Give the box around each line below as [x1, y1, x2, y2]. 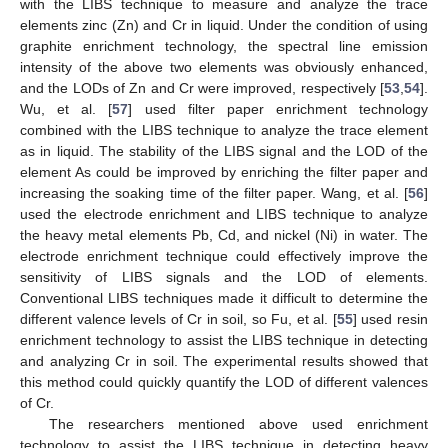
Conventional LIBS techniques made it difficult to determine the [20, 290, 428, 307]
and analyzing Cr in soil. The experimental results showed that [20, 353, 428, 370]
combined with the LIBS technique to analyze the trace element [20, 122, 428, 139]
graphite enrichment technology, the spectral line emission [20, 38, 428, 55]
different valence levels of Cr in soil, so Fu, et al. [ [20, 311, 337, 328]
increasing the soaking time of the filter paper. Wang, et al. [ [20, 185, 408, 202]
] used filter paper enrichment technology [128, 101, 428, 118]
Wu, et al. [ [20, 101, 113, 118]
